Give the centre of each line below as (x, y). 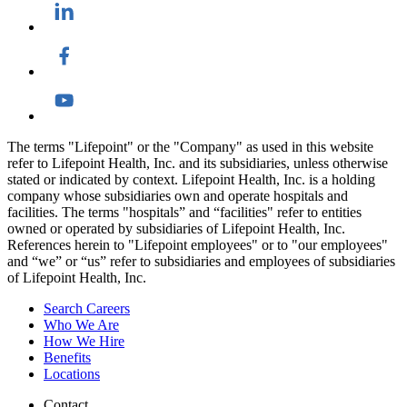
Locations (72, 374)
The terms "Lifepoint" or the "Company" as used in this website (190, 147)
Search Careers (87, 309)
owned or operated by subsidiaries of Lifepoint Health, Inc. (176, 229)
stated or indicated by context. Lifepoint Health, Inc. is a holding (191, 180)
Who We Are (81, 325)
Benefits (67, 358)
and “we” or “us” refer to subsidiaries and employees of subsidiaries (201, 262)
